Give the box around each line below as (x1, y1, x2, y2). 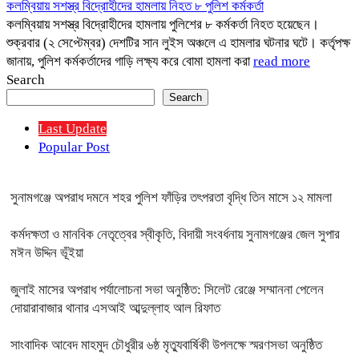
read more (253, 54, 310, 69)
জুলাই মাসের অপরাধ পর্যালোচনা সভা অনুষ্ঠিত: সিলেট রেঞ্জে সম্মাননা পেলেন (10, 282, 324, 297)
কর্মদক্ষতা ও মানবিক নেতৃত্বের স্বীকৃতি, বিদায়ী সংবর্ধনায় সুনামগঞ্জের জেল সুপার (10, 227, 340, 242)
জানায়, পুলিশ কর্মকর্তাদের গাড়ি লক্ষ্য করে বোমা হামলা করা (6, 54, 253, 69)
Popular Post (38, 139, 110, 155)
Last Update (38, 121, 107, 136)
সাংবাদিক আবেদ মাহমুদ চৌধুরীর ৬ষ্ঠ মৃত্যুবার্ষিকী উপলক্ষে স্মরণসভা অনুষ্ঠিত (10, 337, 322, 353)
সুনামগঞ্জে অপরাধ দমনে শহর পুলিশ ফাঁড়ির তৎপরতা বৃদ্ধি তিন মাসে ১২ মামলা (10, 190, 332, 205)
